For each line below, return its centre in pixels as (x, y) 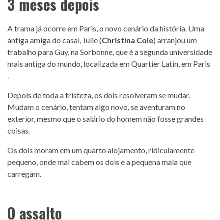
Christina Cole (127, 40)
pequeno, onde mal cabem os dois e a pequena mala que (99, 162)
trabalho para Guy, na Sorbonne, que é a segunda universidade (110, 52)
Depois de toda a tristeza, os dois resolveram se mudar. (99, 95)
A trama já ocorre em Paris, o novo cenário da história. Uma (106, 28)
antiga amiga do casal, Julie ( (55, 40)
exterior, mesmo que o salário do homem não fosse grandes (106, 119)
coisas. (19, 131)
